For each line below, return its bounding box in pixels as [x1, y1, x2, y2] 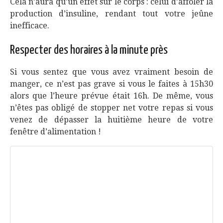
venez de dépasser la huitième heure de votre [10, 115, 213, 124]
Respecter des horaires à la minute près [10, 44, 168, 56]
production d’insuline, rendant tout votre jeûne [10, 9, 213, 18]
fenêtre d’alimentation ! [10, 127, 101, 136]
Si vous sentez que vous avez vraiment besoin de [10, 67, 213, 77]
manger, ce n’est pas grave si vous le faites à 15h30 [10, 79, 213, 89]
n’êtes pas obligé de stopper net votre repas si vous [10, 103, 213, 112]
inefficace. [10, 21, 49, 30]
